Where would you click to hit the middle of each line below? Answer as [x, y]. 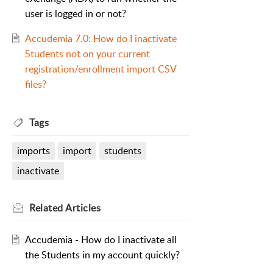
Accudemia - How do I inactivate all [101, 240]
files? [35, 84]
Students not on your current [87, 54]
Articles [83, 208]
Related [47, 208]
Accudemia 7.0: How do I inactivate [101, 39]
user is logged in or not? [75, 14]
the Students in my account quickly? [102, 255]
